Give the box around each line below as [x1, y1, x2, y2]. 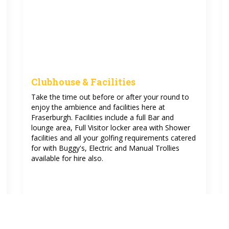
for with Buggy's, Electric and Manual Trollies [31, 143, 179, 153]
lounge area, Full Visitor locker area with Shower [31, 123, 190, 132]
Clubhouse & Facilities [31, 76, 135, 88]
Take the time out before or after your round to [31, 92, 189, 102]
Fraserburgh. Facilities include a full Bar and [31, 112, 174, 122]
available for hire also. [31, 153, 103, 163]
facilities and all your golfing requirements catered [31, 133, 196, 143]
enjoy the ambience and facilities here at [31, 102, 165, 112]
